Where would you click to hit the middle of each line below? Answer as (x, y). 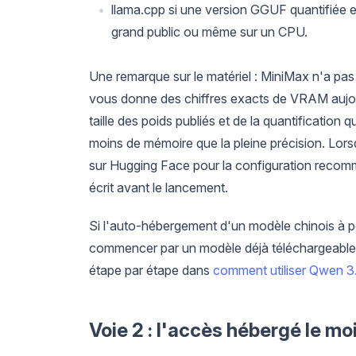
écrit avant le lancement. (159, 187)
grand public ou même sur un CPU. (209, 31)
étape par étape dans (151, 270)
